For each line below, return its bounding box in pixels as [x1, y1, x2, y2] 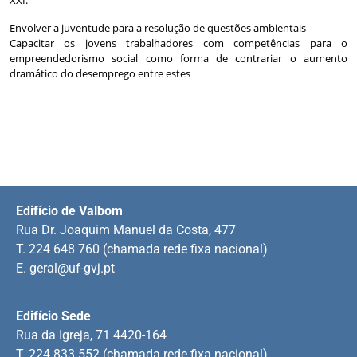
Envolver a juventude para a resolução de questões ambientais [10, 20, 306, 35]
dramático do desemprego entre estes [10, 65, 190, 80]
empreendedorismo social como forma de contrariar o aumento [10, 50, 347, 65]
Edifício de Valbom [16, 202, 123, 218]
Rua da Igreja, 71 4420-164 [16, 327, 167, 343]
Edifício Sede [16, 308, 91, 324]
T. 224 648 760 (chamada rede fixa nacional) [16, 241, 268, 257]
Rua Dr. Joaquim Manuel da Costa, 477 [16, 222, 236, 237]
